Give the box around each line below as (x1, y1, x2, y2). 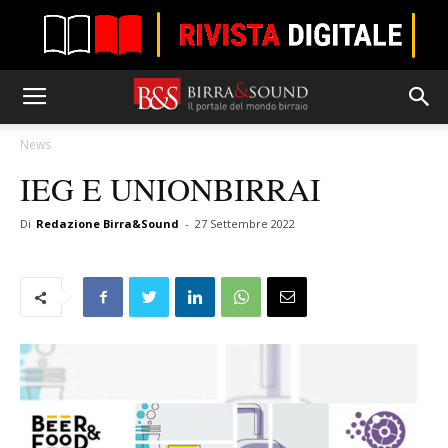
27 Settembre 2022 (195, 216, 295, 231)
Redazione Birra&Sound (36, 216, 179, 231)
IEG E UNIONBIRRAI (20, 167, 321, 210)
